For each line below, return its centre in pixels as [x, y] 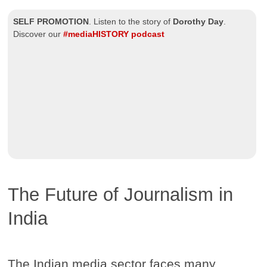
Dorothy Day [198, 21]
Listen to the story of [133, 21]
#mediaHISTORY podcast [114, 34]
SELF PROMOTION [51, 21]
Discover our [38, 34]
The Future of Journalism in [121, 194]
